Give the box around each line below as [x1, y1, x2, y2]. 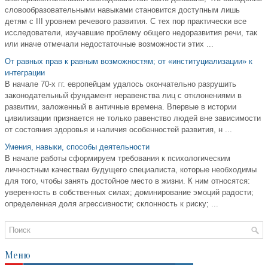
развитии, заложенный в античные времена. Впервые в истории [5, 102, 236, 112]
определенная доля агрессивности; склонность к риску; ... [5, 199, 218, 209]
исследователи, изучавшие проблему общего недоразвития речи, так [5, 28, 257, 38]
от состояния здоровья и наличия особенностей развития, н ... [5, 125, 232, 135]
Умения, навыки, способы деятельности [5, 142, 150, 152]
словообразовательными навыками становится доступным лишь [5, 5, 240, 15]
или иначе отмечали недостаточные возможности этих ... [5, 39, 214, 49]
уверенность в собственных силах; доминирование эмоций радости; [5, 188, 254, 197]
